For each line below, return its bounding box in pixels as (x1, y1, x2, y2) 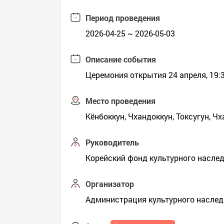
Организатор (85, 178, 134, 189)
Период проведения (85, 12, 160, 23)
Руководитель (85, 137, 139, 147)
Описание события (85, 54, 156, 64)
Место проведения (85, 95, 156, 106)
